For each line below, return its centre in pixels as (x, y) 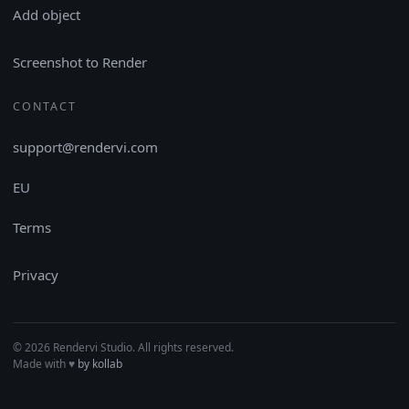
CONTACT (45, 106)
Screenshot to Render (80, 62)
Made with (41, 363)
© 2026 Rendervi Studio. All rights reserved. (123, 347)
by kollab (100, 363)
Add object (47, 14)
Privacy (36, 274)
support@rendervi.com (85, 147)
